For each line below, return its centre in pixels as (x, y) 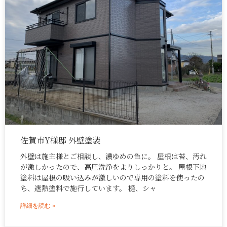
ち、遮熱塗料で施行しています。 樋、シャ (88, 188)
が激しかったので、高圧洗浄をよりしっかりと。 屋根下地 (113, 167)
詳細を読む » (38, 206)
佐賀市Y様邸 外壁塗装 (61, 140)
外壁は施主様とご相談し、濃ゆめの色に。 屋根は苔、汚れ (113, 156)
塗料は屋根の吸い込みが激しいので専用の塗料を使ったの (112, 178)
